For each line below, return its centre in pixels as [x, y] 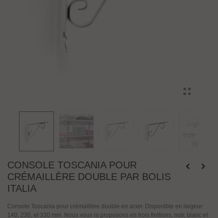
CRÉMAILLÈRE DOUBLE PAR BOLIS [89, 177]
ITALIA [22, 188]
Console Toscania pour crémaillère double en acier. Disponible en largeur [105, 206]
